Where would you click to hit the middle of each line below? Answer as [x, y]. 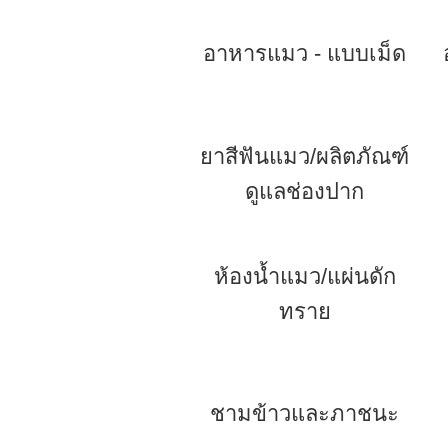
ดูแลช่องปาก [304, 191]
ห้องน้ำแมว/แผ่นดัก [304, 276]
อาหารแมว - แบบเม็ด [304, 53]
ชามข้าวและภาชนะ [304, 413]
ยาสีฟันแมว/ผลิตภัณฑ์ [304, 156]
